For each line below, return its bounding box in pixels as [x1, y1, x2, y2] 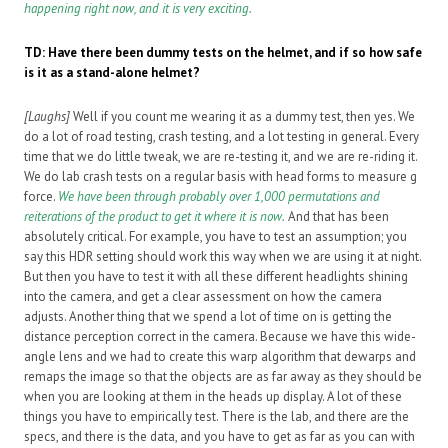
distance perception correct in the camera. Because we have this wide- [24, 328, 416, 346]
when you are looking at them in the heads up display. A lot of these [24, 388, 402, 406]
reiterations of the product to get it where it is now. [24, 208, 285, 226]
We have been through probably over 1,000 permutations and [58, 188, 380, 206]
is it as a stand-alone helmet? [24, 64, 200, 82]
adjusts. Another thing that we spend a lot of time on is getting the [24, 308, 392, 326]
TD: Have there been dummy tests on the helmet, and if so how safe [24, 44, 422, 62]
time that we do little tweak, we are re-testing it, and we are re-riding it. [24, 148, 417, 166]
